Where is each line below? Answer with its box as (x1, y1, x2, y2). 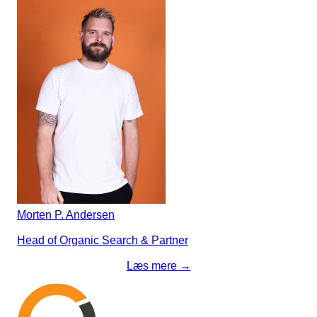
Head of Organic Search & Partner (17, 234, 188, 246)
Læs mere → (126, 259, 191, 272)
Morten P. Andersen (17, 208, 115, 221)
